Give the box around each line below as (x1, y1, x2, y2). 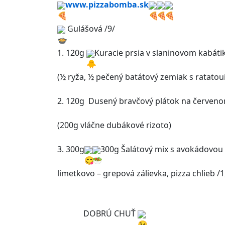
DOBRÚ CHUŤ (83, 208, 138, 219)
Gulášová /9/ (65, 23, 115, 34)
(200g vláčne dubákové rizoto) (57, 120, 171, 131)
